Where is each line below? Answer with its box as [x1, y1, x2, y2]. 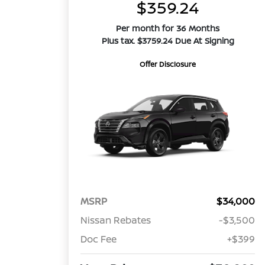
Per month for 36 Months [116, 22, 220, 34]
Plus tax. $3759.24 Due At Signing [101, 35, 234, 46]
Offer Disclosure [140, 59, 196, 69]
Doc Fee [80, 232, 117, 246]
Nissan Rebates [80, 214, 151, 227]
